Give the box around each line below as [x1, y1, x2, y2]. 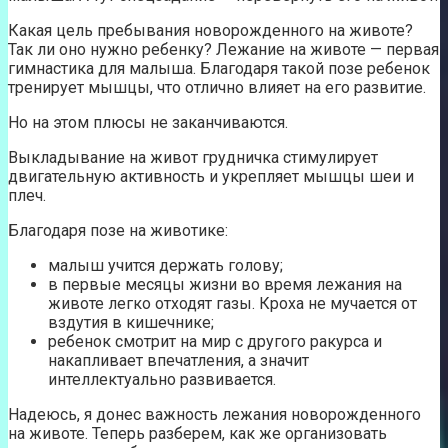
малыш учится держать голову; [48, 255, 283, 275]
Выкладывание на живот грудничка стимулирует [8, 147, 378, 167]
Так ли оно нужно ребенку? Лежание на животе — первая [8, 39, 439, 59]
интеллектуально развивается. [48, 369, 276, 389]
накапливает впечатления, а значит [48, 350, 309, 370]
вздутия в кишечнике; [48, 312, 214, 332]
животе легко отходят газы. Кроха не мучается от [48, 293, 417, 313]
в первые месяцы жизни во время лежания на [48, 274, 402, 294]
